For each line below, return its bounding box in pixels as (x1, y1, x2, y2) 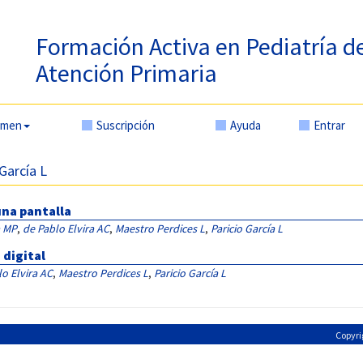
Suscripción (96, 117, 155, 133)
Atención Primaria (36, 58, 217, 88)
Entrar (314, 117, 345, 133)
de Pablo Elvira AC (23, 221, 109, 236)
